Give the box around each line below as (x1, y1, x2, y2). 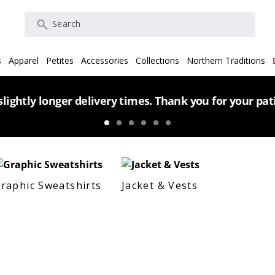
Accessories (80, 55, 128, 66)
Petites (45, 55, 74, 66)
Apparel (8, 55, 39, 66)
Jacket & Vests (121, 178, 198, 192)
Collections (135, 55, 179, 66)
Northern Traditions (186, 55, 265, 66)
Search (14, 13, 50, 28)
